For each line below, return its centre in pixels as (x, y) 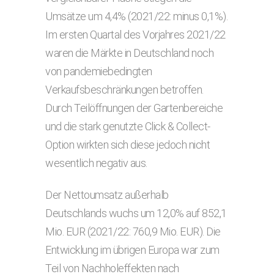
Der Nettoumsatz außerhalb (107, 195)
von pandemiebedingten (99, 71)
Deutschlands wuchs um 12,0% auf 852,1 (136, 213)
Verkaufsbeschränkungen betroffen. (124, 90)
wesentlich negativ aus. (96, 163)
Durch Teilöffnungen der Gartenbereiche (134, 108)
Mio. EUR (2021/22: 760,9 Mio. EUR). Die (133, 231)
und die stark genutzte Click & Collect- (128, 126)
